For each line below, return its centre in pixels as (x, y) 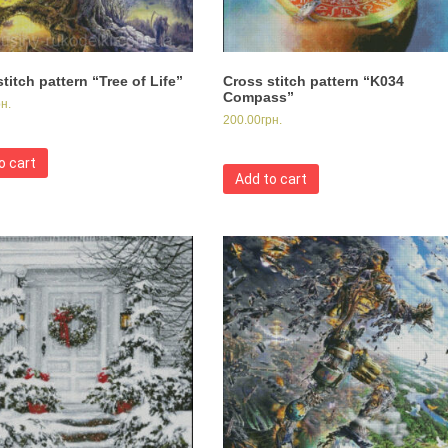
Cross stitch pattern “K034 (313, 81)
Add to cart (270, 179)
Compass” (258, 97)
